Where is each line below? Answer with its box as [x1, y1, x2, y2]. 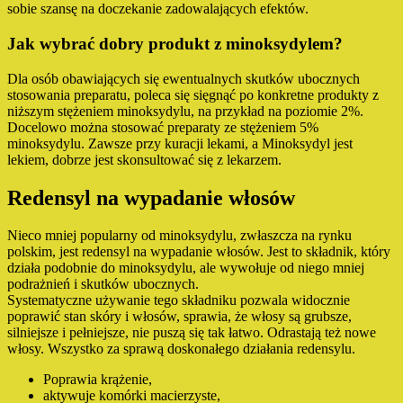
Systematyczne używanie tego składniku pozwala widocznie [7, 292, 350, 309]
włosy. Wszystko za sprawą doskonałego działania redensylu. [7, 341, 355, 357]
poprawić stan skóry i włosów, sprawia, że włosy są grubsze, [7, 309, 352, 325]
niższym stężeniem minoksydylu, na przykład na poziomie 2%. [7, 103, 363, 119]
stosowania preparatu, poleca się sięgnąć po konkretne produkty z [7, 86, 379, 103]
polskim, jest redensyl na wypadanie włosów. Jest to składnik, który [7, 244, 390, 260]
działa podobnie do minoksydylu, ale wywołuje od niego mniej [7, 260, 364, 276]
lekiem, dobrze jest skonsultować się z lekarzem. [7, 151, 282, 167]
